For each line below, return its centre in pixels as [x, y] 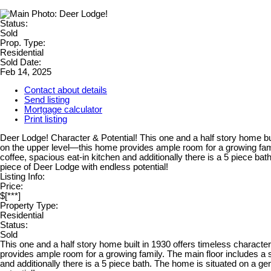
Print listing [46, 119]
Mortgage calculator [63, 110]
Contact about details [66, 90]
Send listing [47, 100]
